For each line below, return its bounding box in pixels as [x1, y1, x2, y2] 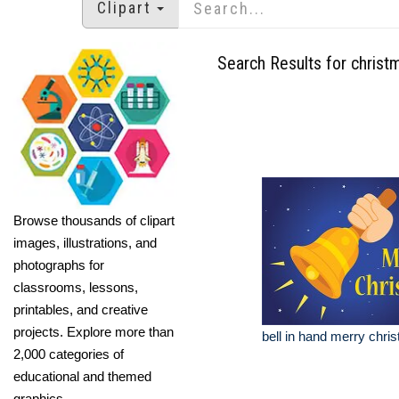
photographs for [13, 256, 104, 273]
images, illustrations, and [13, 234, 157, 250]
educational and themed [13, 368, 151, 384]
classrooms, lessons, [13, 279, 138, 295]
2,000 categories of [13, 346, 124, 362]
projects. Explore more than [13, 323, 174, 339]
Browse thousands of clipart [13, 212, 175, 228]
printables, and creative [13, 301, 148, 317]
